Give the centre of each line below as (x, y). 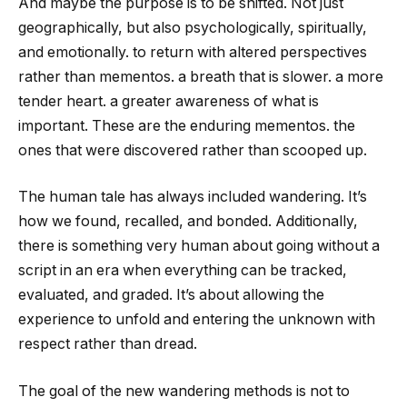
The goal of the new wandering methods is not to (184, 391)
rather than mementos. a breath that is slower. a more (201, 76)
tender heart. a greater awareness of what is (169, 101)
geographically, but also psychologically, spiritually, (193, 27)
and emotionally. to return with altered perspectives (193, 52)
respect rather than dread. (108, 344)
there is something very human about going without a (199, 246)
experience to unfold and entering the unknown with (197, 320)
